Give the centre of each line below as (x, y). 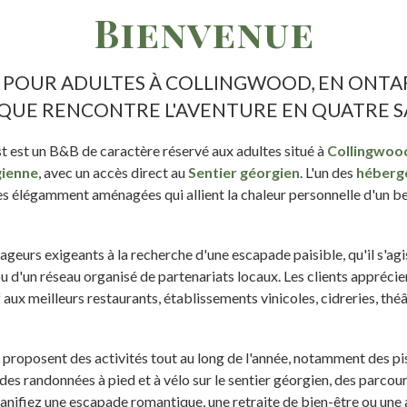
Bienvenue (203, 32)
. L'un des (328, 172)
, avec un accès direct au (113, 172)
